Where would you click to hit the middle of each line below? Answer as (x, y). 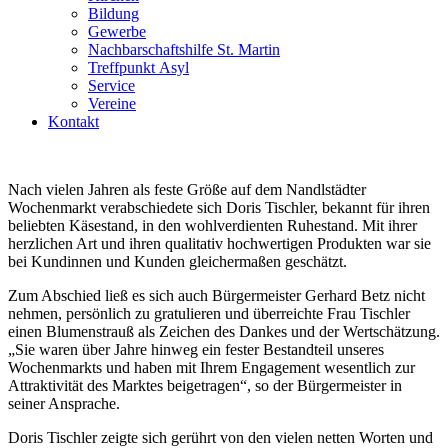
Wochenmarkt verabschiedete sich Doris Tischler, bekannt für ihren (219, 207)
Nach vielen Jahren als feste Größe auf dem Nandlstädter (187, 189)
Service (111, 85)
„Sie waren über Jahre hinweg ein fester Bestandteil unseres (196, 349)
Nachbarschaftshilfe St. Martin (184, 49)
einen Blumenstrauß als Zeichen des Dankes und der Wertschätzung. (224, 331)
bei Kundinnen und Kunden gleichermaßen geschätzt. (177, 261)
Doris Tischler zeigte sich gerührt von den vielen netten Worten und (220, 437)
